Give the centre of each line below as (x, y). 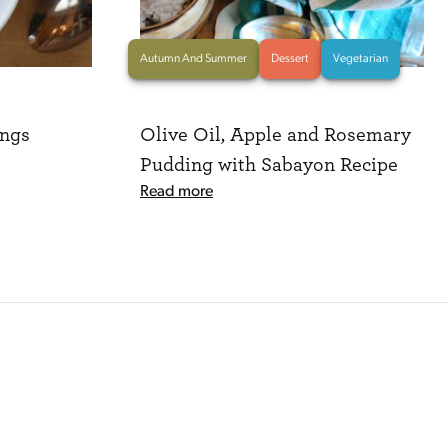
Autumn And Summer (193, 59)
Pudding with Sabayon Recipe (269, 165)
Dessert (290, 59)
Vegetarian (360, 59)
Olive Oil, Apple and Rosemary (275, 135)
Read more (176, 192)
